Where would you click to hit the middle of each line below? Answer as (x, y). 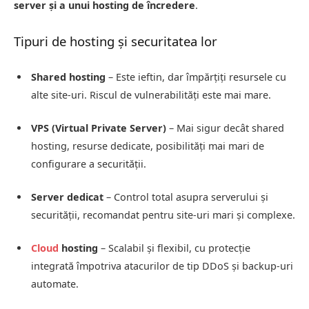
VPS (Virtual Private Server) (99, 128)
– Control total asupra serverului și (186, 197)
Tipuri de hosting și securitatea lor (116, 41)
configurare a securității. (89, 164)
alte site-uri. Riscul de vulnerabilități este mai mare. (151, 94)
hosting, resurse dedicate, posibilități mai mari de (148, 146)
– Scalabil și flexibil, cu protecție (174, 248)
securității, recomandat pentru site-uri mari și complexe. (163, 215)
